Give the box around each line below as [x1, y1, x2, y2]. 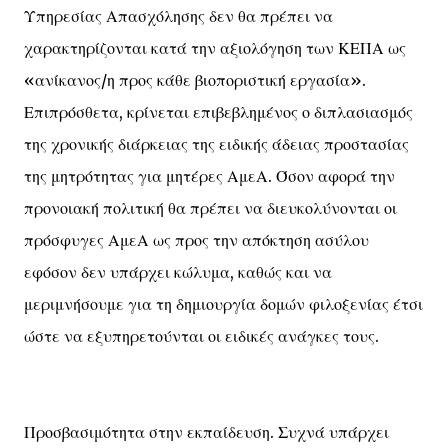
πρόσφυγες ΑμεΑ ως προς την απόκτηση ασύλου [24, 230, 369, 250]
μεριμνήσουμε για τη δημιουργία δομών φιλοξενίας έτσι [24, 294, 423, 314]
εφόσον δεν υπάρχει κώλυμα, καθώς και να [24, 262, 332, 282]
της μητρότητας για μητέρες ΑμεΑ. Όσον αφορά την [24, 166, 395, 186]
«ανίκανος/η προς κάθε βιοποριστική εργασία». [24, 70, 366, 90]
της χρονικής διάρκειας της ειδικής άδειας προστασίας [24, 134, 409, 154]
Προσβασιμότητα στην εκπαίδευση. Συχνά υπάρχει [24, 422, 389, 442]
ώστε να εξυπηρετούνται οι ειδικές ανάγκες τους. [24, 326, 379, 346]
